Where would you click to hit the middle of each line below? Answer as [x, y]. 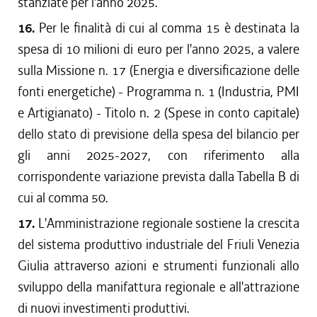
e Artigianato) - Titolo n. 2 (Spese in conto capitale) [158, 113]
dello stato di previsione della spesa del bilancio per [158, 134]
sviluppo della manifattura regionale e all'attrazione [158, 287]
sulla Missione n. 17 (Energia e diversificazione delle [158, 70]
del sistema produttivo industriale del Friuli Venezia [158, 244]
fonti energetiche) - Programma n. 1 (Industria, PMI [158, 92]
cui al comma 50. [63, 198]
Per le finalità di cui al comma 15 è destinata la [169, 28]
